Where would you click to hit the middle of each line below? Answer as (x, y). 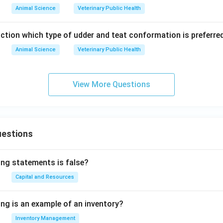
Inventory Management (45, 218)
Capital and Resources (45, 177)
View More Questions (111, 84)
